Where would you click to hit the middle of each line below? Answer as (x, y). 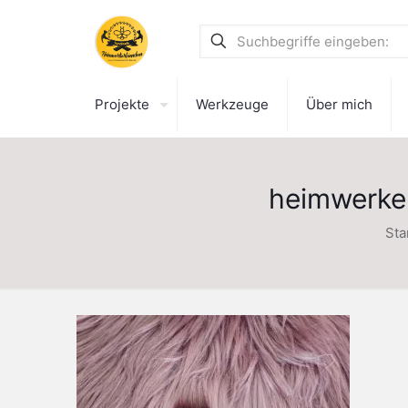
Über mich (339, 104)
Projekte (122, 104)
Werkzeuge (232, 104)
